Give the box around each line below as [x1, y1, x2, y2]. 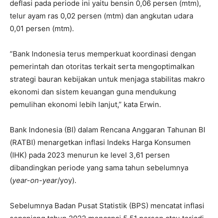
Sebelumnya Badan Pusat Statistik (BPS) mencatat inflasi [10, 201, 204, 210]
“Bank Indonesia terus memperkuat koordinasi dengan [10, 49, 196, 58]
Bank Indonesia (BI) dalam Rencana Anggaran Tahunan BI [10, 125, 205, 134]
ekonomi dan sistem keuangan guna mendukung [10, 87, 176, 96]
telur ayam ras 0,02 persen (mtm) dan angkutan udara [10, 11, 193, 20]
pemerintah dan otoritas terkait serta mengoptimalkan [10, 62, 195, 71]
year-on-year [12, 176, 57, 185]
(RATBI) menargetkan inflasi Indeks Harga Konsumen [10, 138, 191, 147]
